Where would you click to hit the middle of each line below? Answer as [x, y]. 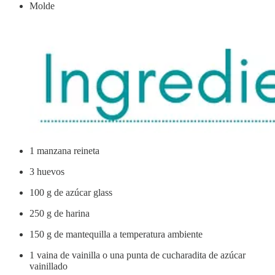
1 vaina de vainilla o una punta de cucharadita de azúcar [137, 255]
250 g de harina [60, 213]
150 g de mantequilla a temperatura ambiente [116, 234]
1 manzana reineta [64, 150]
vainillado [48, 266]
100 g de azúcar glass [71, 192]
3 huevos [47, 171]
